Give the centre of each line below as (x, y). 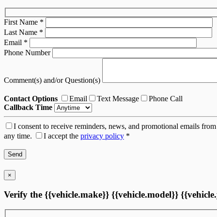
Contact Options (31, 99)
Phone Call (166, 99)
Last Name (22, 32)
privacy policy (102, 136)
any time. (18, 136)
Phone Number (28, 53)
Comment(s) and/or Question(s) (53, 80)
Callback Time (28, 108)
